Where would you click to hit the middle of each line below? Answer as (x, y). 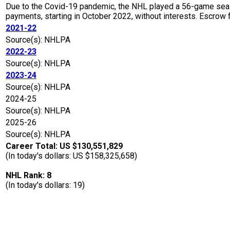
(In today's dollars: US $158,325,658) (71, 156)
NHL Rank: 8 (28, 176)
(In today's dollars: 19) (45, 185)
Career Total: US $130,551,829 (64, 146)
